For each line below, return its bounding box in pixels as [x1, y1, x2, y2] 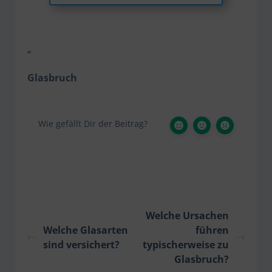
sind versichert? [43, 238, 120, 252]
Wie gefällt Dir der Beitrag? [38, 118, 148, 130]
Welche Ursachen [145, 209, 229, 223]
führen [195, 223, 229, 237]
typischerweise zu [142, 238, 229, 252]
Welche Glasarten [43, 223, 128, 237]
